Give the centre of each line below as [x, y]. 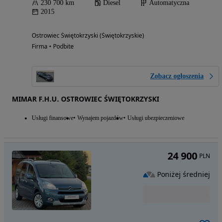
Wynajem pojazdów [100, 118]
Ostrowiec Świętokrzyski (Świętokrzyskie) [88, 36]
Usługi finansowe [53, 118]
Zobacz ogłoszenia [177, 76]
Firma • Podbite [53, 47]
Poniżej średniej [184, 174]
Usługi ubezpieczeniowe [156, 118]
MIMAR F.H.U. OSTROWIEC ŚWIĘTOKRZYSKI [85, 99]
